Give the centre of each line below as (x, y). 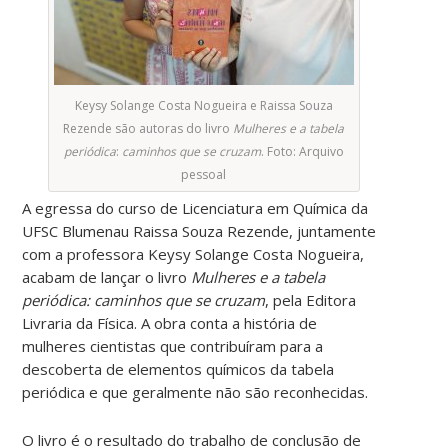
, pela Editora (311, 299)
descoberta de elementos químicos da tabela (178, 368)
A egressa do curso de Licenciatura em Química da (195, 207)
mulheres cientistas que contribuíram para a (173, 345)
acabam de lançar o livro (107, 276)
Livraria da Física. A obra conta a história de (170, 322)
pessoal (204, 174)
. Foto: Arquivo (302, 151)
